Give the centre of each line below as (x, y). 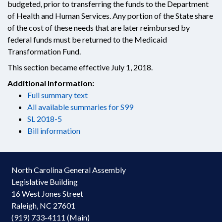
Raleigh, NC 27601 (43, 205)
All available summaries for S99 (80, 107)
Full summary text (57, 95)
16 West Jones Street (47, 194)
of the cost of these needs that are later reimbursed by (99, 28)
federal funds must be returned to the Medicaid (87, 39)
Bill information (54, 131)
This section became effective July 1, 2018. (80, 67)
